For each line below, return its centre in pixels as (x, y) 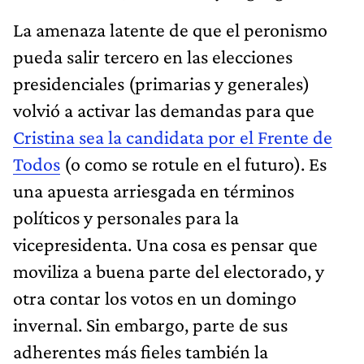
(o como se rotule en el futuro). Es (193, 163)
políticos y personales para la (126, 217)
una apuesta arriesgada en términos (154, 190)
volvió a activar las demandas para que (164, 110)
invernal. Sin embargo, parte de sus (150, 324)
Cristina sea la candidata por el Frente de (173, 136)
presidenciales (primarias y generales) (161, 83)
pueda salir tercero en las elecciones (153, 56)
